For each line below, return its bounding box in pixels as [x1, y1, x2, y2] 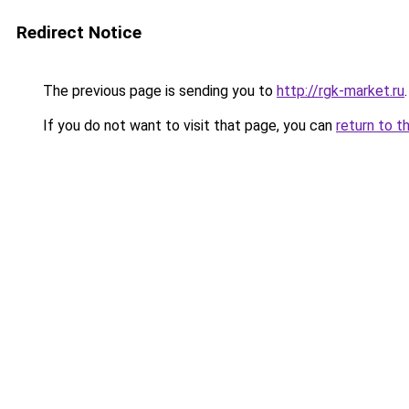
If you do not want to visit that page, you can [39, 117, 336, 134]
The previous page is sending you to [39, 82, 277, 100]
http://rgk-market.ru [277, 82, 404, 100]
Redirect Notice [16, 22, 142, 43]
